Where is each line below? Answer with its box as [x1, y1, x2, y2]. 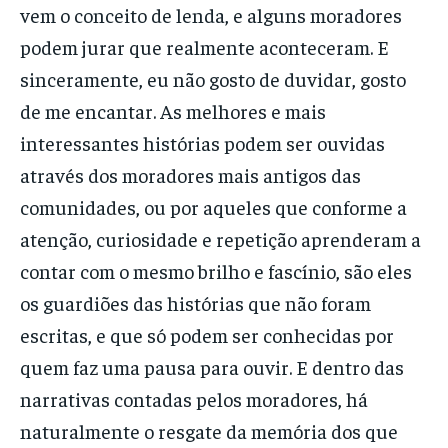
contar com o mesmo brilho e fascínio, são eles [20, 257, 412, 283]
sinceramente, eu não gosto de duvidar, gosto [20, 65, 406, 91]
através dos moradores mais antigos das [20, 161, 361, 187]
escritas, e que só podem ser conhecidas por [20, 321, 394, 347]
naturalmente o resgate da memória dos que [20, 417, 398, 443]
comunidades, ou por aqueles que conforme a [20, 193, 407, 219]
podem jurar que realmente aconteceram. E [20, 33, 389, 59]
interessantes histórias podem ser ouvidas [20, 129, 385, 155]
